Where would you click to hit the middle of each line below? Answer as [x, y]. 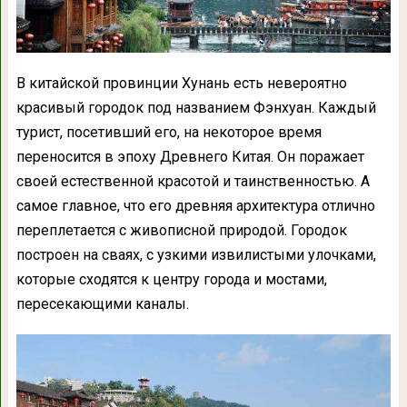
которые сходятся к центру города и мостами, [171, 279]
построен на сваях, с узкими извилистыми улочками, [196, 254]
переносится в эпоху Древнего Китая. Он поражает [190, 156]
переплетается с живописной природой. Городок [181, 230]
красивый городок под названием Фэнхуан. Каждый [196, 107]
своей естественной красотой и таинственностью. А [193, 181]
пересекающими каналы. [102, 303]
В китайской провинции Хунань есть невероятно [181, 83]
